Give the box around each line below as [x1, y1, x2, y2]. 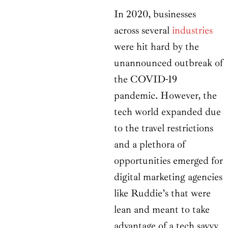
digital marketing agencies [114, 170, 222, 184]
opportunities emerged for [114, 154, 223, 167]
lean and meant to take [114, 203, 210, 216]
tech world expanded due [114, 105, 221, 119]
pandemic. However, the [114, 89, 217, 102]
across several [114, 24, 172, 37]
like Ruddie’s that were [114, 187, 211, 200]
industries [172, 24, 213, 37]
